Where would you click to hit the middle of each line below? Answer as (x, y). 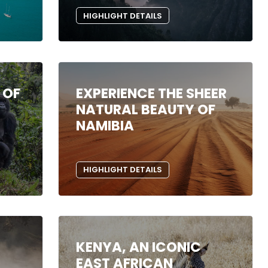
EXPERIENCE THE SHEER (151, 93)
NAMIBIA (105, 125)
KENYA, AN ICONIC (138, 247)
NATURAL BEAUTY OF (145, 109)
